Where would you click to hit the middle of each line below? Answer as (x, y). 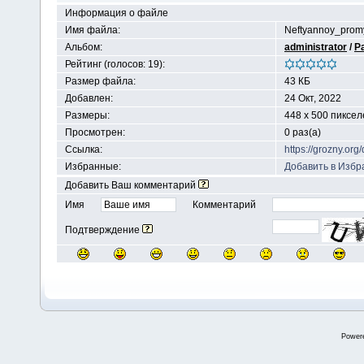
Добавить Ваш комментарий (132, 185)
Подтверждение (104, 230)
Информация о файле (117, 13)
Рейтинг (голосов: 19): (115, 64)
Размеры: (87, 115)
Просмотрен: (95, 132)
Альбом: (84, 47)
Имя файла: (93, 30)
